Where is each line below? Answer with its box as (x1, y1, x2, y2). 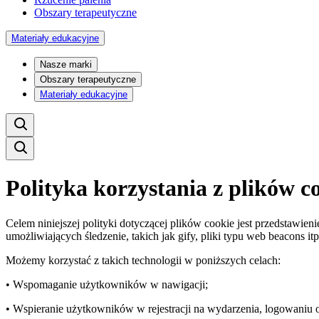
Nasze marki (40, 59, 92, 70)
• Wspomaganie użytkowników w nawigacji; (6, 278, 208, 291)
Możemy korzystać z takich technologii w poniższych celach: (6, 253, 281, 266)
